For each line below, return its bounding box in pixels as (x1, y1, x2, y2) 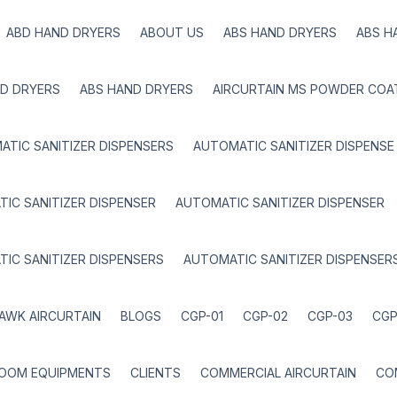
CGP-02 (243, 308, 288, 323)
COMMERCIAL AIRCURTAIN (200, 365, 356, 380)
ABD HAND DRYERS (6, 25, 121, 40)
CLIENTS (130, 365, 181, 380)
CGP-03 (307, 308, 353, 323)
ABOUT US (140, 25, 204, 40)
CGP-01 (181, 308, 223, 323)
